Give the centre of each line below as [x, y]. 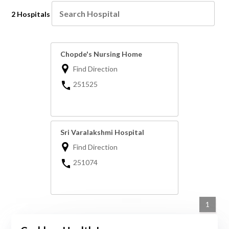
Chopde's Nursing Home [101, 54]
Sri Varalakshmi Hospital [102, 132]
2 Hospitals [31, 14]
